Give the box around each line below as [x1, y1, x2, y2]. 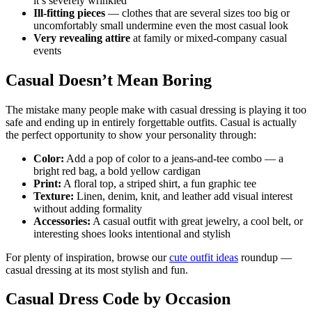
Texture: [33, 189, 74, 202]
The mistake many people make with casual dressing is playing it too [6, 103, 306, 116]
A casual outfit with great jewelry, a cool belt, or [91, 214, 303, 227]
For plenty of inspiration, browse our [6, 251, 169, 263]
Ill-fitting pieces [33, 6, 105, 19]
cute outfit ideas [169, 251, 238, 263]
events [33, 44, 61, 56]
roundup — [238, 251, 292, 263]
